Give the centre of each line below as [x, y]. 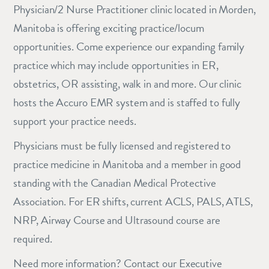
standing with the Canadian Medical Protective [115, 183]
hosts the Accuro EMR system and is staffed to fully [127, 102]
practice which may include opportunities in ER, [116, 65]
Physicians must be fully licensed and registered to [122, 145]
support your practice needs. [75, 121]
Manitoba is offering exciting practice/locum [109, 28]
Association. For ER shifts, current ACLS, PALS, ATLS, [133, 201]
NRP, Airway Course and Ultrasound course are [117, 220]
